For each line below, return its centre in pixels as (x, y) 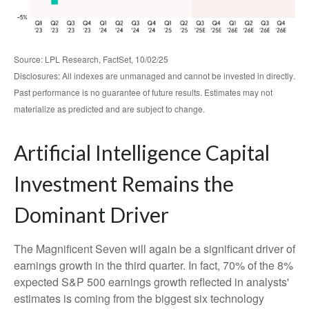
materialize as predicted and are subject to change (108, 108)
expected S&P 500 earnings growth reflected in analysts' (151, 281)
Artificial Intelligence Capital (142, 152)
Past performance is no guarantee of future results (107, 92)
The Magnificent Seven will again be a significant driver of (154, 248)
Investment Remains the (124, 183)
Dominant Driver (91, 214)
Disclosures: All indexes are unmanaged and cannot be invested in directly (153, 75)
